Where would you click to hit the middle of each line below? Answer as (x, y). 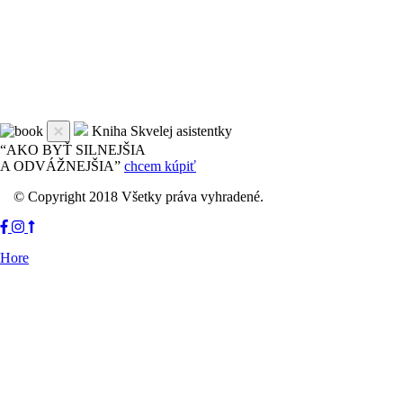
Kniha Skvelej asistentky (162, 130)
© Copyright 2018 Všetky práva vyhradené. (139, 196)
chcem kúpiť (160, 166)
